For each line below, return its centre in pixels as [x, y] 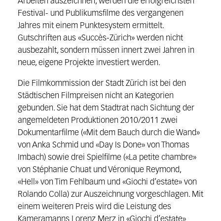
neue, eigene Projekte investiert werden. [89, 63]
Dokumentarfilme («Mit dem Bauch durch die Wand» [109, 133]
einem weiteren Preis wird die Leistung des [94, 207]
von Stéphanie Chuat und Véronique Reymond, [99, 170]
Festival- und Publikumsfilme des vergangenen [100, 14]
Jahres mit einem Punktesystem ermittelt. [91, 26]
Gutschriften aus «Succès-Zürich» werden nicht [100, 38]
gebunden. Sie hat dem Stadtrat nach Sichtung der [106, 109]
